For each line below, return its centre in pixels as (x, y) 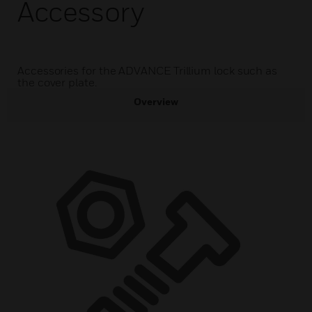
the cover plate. (57, 82)
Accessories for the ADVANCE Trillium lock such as (148, 70)
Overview (156, 101)
